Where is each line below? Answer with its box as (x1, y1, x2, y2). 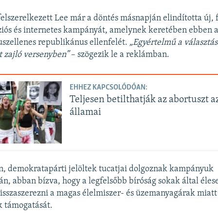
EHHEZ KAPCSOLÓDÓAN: (70, 84, 148, 92)
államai (70, 108, 102, 118)
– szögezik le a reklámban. (69, 50, 170, 59)
